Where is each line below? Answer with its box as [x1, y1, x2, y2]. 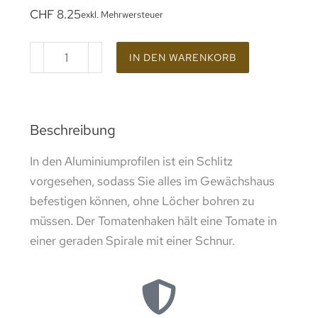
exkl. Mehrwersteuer [81, 9, 164, 21]
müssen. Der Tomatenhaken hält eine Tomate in [30, 213, 278, 229]
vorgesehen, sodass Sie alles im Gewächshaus [30, 173, 275, 190]
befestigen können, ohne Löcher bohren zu [30, 193, 255, 209]
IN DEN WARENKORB [129, 51, 237, 65]
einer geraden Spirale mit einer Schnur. [30, 233, 236, 249]
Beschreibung [30, 121, 116, 140]
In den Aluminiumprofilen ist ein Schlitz [30, 153, 234, 170]
